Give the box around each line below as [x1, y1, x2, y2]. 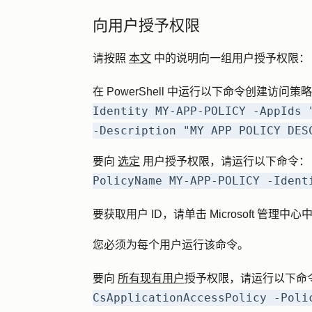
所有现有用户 [118, 272, 185, 284]
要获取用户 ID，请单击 [93, 208, 210, 220]
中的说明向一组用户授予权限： [151, 52, 310, 64]
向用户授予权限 [93, 16, 200, 35]
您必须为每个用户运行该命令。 [93, 239, 251, 251]
